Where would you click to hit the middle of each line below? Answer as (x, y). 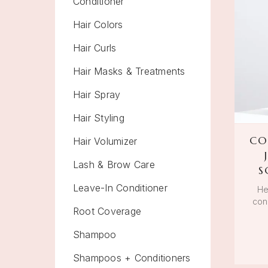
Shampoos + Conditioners (132, 258)
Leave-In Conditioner (120, 188)
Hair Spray (97, 95)
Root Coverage (107, 211)
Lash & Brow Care (114, 165)
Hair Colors (98, 25)
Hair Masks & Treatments (129, 71)
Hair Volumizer (105, 141)
